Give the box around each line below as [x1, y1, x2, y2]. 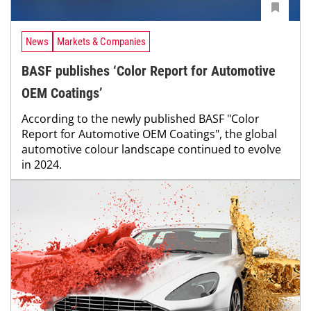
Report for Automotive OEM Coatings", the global [22, 126, 277, 142]
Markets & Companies [57, 35, 146, 48]
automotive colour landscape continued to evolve [22, 142, 281, 158]
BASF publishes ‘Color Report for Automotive [22, 62, 276, 80]
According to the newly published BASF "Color [22, 111, 260, 127]
